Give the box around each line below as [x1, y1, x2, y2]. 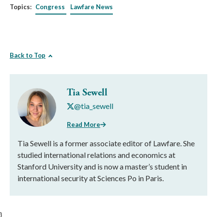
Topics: [10, 3, 31, 11]
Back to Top [10, 51, 46, 59]
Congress [35, 3, 65, 11]
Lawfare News [70, 3, 113, 11]
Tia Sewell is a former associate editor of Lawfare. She [17, 138, 195, 148]
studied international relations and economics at [17, 150, 175, 159]
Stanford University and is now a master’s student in [17, 161, 187, 171]
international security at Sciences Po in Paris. [17, 173, 164, 183]
